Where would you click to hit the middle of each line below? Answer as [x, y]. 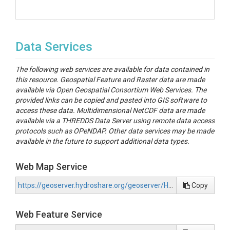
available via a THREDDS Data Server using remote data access [115, 121]
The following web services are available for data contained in [112, 69]
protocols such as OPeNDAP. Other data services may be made [115, 131]
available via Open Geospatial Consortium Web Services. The [111, 90]
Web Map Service [51, 167]
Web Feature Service [59, 214]
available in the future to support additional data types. [102, 141]
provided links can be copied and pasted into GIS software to [111, 100]
